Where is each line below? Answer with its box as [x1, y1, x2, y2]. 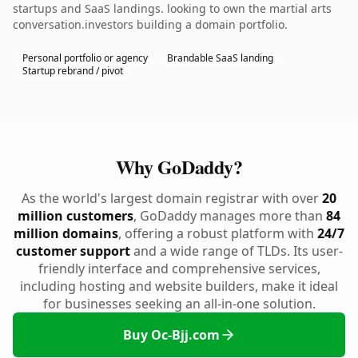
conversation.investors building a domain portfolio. [13, 17, 288, 32]
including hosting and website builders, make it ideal [20, 277, 338, 295]
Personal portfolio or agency [22, 51, 148, 65]
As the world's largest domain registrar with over [22, 189, 322, 207]
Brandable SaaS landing [167, 51, 273, 65]
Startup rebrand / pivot [22, 64, 123, 78]
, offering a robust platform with [118, 225, 317, 242]
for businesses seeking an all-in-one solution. [42, 295, 316, 312]
